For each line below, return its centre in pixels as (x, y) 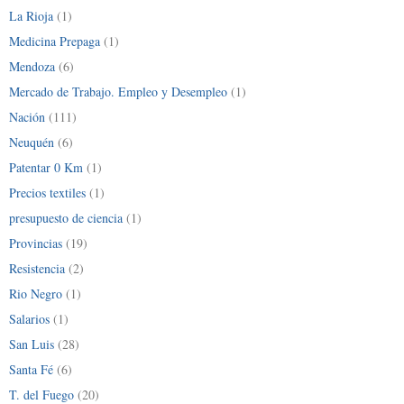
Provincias (36, 243)
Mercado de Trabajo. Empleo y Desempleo (118, 91)
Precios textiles (47, 192)
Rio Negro (36, 293)
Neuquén (32, 142)
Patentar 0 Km (46, 167)
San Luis (32, 344)
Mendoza (32, 66)
